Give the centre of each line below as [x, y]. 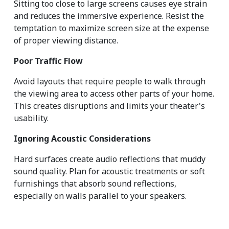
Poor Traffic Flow [48, 61]
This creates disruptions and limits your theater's [109, 106]
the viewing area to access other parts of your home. [114, 94]
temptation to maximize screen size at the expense [111, 28]
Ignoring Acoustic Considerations [82, 139]
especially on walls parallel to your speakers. [100, 196]
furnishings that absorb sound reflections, [95, 184]
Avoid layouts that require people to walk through [110, 82]
